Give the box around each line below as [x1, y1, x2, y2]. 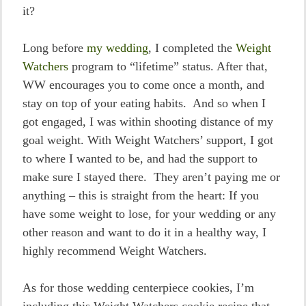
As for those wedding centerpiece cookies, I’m [23, 281, 254, 294]
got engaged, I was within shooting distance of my [23, 115, 273, 128]
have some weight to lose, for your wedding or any [23, 207, 276, 221]
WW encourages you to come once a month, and [23, 78, 264, 92]
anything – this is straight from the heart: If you [23, 189, 259, 202]
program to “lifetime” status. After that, [68, 59, 268, 73]
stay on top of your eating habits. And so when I [23, 96, 266, 110]
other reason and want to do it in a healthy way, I [23, 225, 266, 239]
